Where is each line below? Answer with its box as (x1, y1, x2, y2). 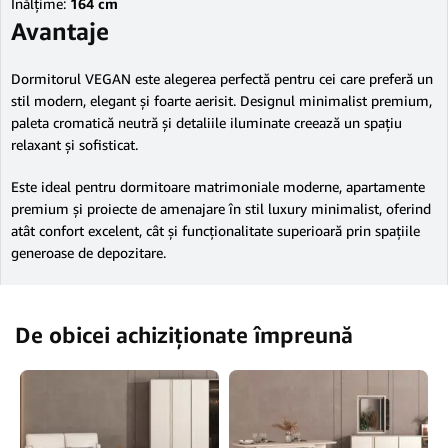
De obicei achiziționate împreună (15, 322, 353, 348)
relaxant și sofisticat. (11, 136, 138, 153)
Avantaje (11, 17, 109, 45)
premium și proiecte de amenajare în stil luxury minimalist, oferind (11, 200, 431, 217)
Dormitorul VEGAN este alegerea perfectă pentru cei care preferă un (11, 70, 433, 87)
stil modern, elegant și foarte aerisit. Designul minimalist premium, (11, 92, 432, 109)
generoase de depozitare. (11, 244, 166, 261)
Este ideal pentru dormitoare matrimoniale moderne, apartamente (11, 178, 425, 195)
